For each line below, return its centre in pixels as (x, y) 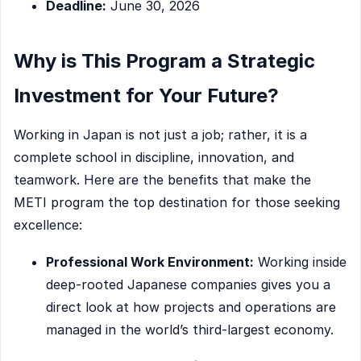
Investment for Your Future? (146, 96)
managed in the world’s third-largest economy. (190, 329)
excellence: (48, 225)
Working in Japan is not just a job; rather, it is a (160, 135)
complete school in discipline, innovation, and (154, 158)
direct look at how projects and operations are (191, 307)
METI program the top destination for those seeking (177, 203)
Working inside (300, 261)
